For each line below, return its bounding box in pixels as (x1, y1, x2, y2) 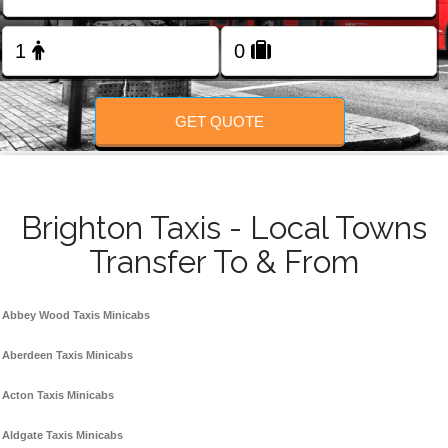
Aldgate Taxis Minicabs (2, 429, 123, 442)
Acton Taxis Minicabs (2, 389, 114, 402)
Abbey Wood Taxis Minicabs (2, 309, 150, 322)
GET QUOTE (175, 112, 265, 130)
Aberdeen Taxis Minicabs (2, 349, 133, 362)
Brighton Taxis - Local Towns (21, 210, 427, 247)
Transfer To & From (89, 244, 359, 281)
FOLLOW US (188, 62, 260, 78)
